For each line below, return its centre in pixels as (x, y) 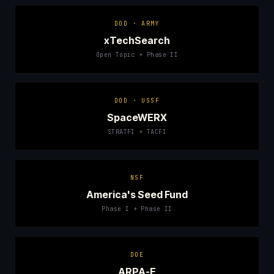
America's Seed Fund (137, 194)
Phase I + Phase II (137, 209)
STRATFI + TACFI (137, 132)
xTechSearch (137, 40)
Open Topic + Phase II (137, 55)
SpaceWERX (137, 117)
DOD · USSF (137, 101)
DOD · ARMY (137, 24)
